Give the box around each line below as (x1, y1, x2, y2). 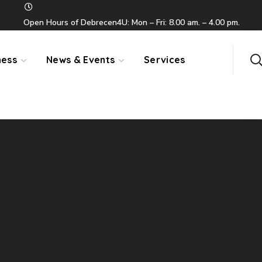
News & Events (46, 54, 115, 65)
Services (144, 54, 185, 65)
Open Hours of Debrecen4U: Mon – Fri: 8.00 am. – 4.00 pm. (23, 17, 240, 28)
